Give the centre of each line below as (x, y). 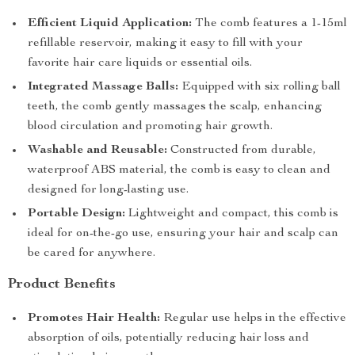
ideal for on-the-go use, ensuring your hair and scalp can (183, 234)
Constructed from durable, (242, 151)
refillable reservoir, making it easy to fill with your (165, 44)
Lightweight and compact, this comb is (232, 214)
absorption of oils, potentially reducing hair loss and (168, 338)
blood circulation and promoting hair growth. (150, 127)
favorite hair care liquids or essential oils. (140, 63)
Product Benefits (62, 284)
